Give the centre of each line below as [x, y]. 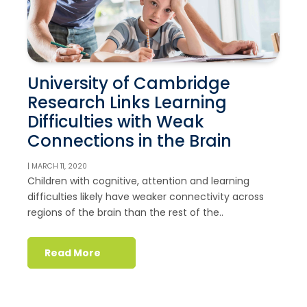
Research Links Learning [127, 102]
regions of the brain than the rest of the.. [125, 212]
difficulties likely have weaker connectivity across [146, 196]
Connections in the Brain [130, 140]
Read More [73, 253]
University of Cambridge [129, 83]
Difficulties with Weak [116, 121]
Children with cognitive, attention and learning [138, 181]
